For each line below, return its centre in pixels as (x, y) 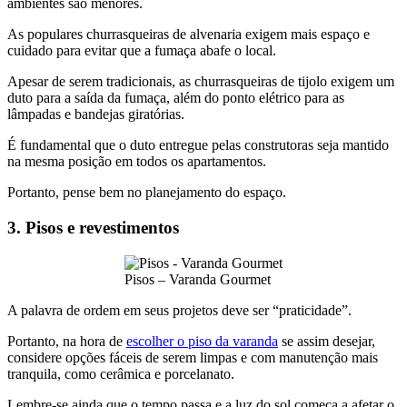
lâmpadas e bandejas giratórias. (96, 114)
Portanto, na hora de (67, 341)
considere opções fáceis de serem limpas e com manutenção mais (193, 357)
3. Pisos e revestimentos (93, 227)
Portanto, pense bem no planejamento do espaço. (147, 193)
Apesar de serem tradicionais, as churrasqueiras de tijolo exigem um (201, 82)
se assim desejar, (327, 341)
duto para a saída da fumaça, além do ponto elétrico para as (176, 98)
